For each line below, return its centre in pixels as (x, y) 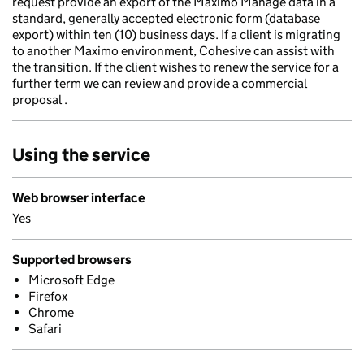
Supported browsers (72, 260)
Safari (45, 329)
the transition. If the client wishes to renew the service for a (175, 67)
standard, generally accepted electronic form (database (166, 18)
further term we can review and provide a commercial (160, 83)
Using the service (81, 155)
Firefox (48, 296)
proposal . (40, 100)
